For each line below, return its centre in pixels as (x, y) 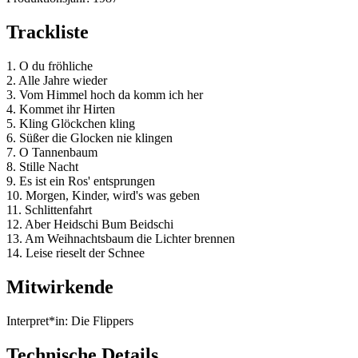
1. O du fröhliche (50, 66)
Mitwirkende (60, 287)
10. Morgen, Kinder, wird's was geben (103, 196)
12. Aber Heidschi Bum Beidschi (90, 225)
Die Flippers (101, 320)
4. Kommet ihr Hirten (61, 109)
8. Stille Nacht (42, 167)
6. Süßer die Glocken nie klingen (89, 138)
